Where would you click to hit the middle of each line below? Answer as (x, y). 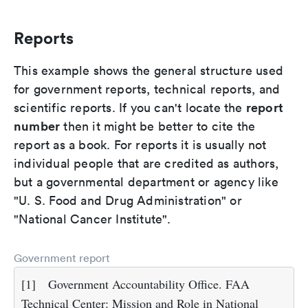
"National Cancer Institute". (92, 219)
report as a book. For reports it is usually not (140, 145)
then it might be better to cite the (158, 126)
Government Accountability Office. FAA (149, 284)
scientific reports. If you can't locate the (130, 108)
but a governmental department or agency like (146, 182)
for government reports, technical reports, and (147, 89)
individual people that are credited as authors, (146, 164)
